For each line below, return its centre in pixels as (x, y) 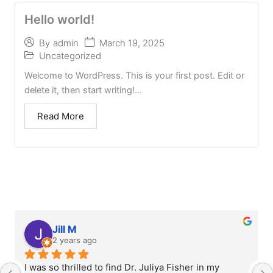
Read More (61, 116)
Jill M (65, 229)
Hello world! (59, 19)
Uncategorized (70, 55)
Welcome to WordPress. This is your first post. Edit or (134, 75)
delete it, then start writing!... (83, 90)
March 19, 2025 (132, 43)
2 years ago (75, 240)
